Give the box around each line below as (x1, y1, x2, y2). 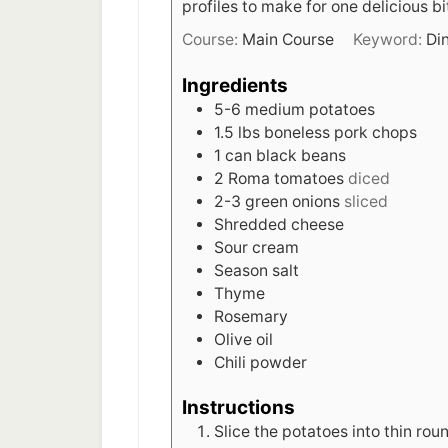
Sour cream (214, 237, 299, 257)
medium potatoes (245, 99, 375, 119)
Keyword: (352, 30, 426, 49)
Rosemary (214, 306, 288, 326)
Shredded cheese (214, 214, 344, 234)
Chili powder (214, 352, 307, 372)
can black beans (225, 145, 346, 165)
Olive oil (214, 329, 273, 349)
